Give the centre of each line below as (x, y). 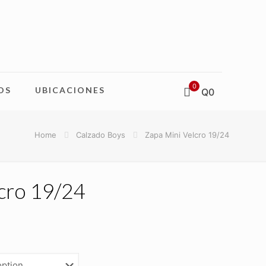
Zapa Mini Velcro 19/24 (187, 135)
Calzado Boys (101, 135)
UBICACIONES (70, 90)
